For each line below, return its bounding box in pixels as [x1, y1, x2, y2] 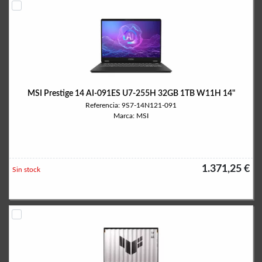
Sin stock [12, 166, 40, 173]
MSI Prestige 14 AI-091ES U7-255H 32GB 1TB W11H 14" [27, 89, 235, 98]
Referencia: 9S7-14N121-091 [85, 102, 177, 109]
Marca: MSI [113, 112, 149, 119]
